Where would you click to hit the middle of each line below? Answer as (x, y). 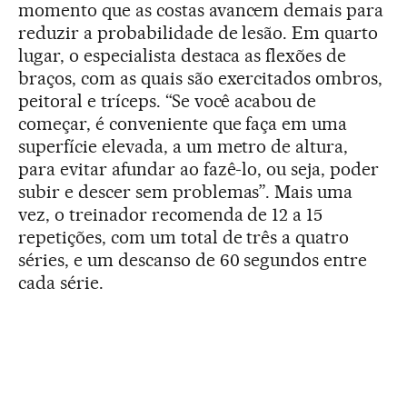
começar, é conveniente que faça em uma (183, 123)
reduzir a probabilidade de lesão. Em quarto (199, 32)
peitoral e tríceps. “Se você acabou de (168, 100)
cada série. (61, 282)
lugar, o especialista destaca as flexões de (183, 55)
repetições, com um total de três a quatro (184, 237)
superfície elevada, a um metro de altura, (184, 146)
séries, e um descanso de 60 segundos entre (193, 259)
